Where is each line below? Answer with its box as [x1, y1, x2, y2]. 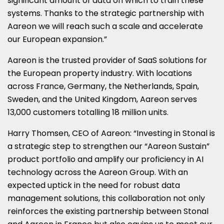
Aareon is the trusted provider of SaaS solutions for [7, 54, 207, 66]
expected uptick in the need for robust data [7, 179, 180, 191]
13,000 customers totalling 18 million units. [7, 106, 168, 118]
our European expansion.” [7, 33, 107, 45]
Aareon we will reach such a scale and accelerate [7, 20, 203, 32]
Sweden [7, 93, 38, 105]
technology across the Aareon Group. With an [7, 166, 188, 178]
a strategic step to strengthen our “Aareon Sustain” [7, 140, 209, 152]
